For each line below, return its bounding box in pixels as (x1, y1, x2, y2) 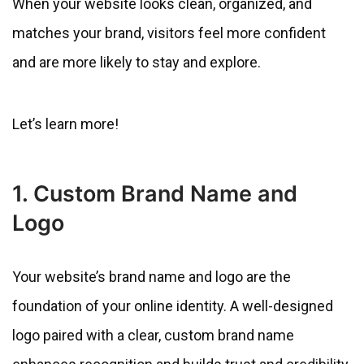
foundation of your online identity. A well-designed (12, 297, 333, 315)
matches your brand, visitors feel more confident (12, 24, 326, 42)
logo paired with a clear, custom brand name (12, 327, 294, 344)
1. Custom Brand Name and (12, 180, 297, 208)
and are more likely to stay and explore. (12, 54, 261, 71)
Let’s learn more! (12, 115, 119, 133)
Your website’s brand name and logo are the (12, 268, 291, 286)
